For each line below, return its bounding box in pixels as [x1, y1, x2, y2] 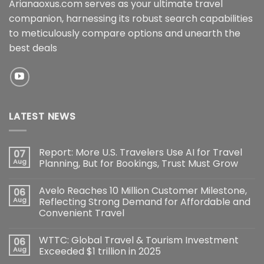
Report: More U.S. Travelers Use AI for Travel [39, 146, 242, 160]
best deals [9, 41, 57, 55]
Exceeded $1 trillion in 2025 [39, 245, 161, 259]
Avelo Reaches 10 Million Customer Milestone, [39, 184, 247, 198]
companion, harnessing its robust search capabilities [9, 11, 253, 25]
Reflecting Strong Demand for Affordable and [39, 195, 250, 209]
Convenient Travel [39, 206, 124, 220]
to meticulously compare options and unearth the [9, 26, 240, 40]
